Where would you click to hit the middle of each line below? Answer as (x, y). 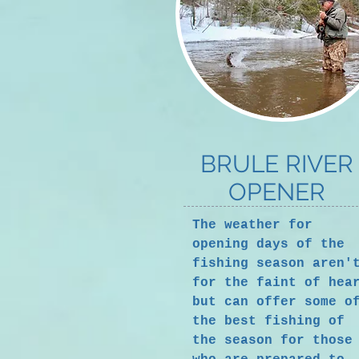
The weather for (252, 225)
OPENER (277, 192)
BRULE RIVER (277, 164)
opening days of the (268, 244)
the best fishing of (268, 321)
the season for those (272, 341)
